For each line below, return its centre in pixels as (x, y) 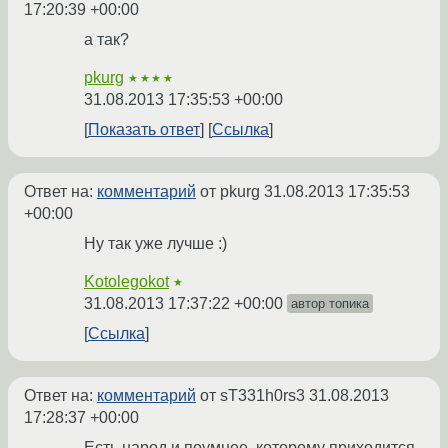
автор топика (330, 304)
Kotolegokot (126, 282)
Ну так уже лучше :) (155, 244)
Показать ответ (144, 130)
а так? (106, 40)
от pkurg (230, 192)
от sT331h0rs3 (252, 396)
